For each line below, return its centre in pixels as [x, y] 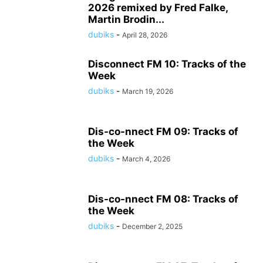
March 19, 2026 [148, 91]
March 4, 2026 [146, 159]
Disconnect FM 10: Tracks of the [167, 64]
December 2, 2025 [152, 226]
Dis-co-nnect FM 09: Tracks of [163, 131]
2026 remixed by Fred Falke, [158, 8]
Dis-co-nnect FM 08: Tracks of [163, 199]
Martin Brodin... [126, 19]
